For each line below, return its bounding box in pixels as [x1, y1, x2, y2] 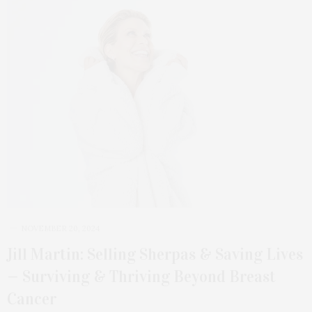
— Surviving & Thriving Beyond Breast [7, 266, 276, 286]
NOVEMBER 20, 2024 [21, 223, 100, 233]
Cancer [7, 288, 56, 309]
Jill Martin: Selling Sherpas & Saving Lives [7, 244, 303, 264]
